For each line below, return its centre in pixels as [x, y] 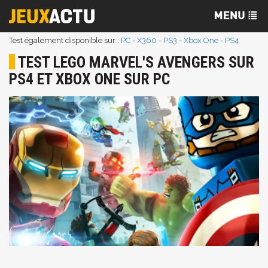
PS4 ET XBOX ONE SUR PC [89, 79]
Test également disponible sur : [65, 40]
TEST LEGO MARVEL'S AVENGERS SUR [136, 62]
